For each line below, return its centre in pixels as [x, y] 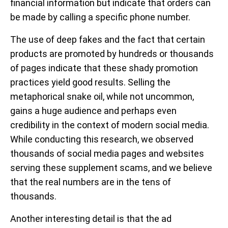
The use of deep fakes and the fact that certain [108, 39]
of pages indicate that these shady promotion [104, 68]
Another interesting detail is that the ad [91, 218]
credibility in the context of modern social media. [110, 125]
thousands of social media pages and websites [107, 153]
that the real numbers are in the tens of [91, 182]
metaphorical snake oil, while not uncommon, [102, 96]
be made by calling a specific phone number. [100, 17]
